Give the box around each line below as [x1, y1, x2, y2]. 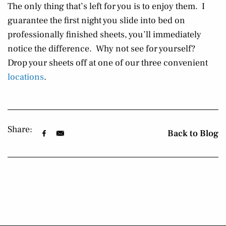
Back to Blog [167, 128, 218, 139]
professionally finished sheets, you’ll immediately [8, 29, 201, 40]
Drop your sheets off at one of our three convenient [8, 57, 208, 69]
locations [8, 71, 44, 83]
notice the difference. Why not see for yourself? [8, 43, 197, 54]
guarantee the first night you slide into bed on [8, 15, 185, 26]
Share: [8, 124, 32, 135]
